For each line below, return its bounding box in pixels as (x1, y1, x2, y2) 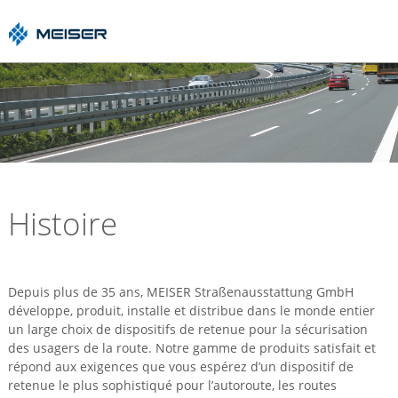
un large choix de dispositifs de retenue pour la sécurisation (7, 321, 368, 338)
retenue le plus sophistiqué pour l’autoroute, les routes (7, 377, 337, 394)
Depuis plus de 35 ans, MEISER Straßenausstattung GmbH (7, 283, 354, 300)
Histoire (7, 203, 117, 244)
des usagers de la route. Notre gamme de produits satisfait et (7, 339, 376, 356)
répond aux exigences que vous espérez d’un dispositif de (7, 358, 354, 375)
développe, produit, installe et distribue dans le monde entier (7, 302, 375, 319)
